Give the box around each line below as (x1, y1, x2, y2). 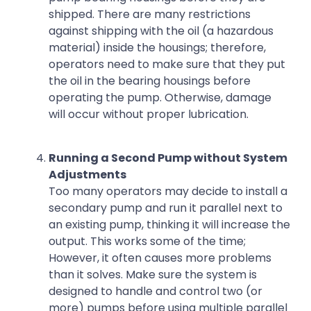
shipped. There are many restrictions (49, 6, 251, 23)
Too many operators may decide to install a (49, 183, 287, 199)
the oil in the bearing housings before (49, 73, 251, 90)
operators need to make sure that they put (49, 56, 285, 73)
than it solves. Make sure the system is (49, 266, 257, 283)
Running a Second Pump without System (49, 149, 287, 166)
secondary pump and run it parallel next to (49, 199, 283, 216)
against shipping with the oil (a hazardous (49, 23, 274, 40)
